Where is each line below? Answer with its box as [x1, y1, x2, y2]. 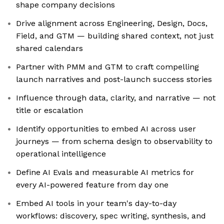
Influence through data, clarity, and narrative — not [16, 93, 215, 103]
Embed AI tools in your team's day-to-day [16, 198, 176, 208]
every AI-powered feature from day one [16, 180, 168, 190]
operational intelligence [16, 149, 106, 159]
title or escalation [16, 105, 83, 115]
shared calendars [16, 43, 83, 53]
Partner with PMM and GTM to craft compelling [16, 62, 199, 72]
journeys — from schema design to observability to [16, 136, 212, 146]
